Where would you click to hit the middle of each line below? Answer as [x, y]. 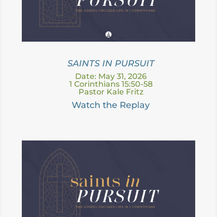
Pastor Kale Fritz [111, 92]
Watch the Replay [111, 105]
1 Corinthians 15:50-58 [111, 84]
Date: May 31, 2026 [111, 76]
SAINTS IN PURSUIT [111, 63]
